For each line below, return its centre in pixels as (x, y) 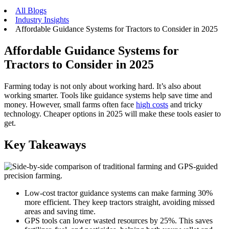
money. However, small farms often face (70, 105)
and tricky (185, 105)
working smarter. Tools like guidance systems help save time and (108, 96)
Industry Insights (42, 20)
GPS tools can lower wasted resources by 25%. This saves (119, 221)
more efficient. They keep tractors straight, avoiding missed (120, 202)
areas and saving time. (60, 211)
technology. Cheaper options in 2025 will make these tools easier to (112, 114)
